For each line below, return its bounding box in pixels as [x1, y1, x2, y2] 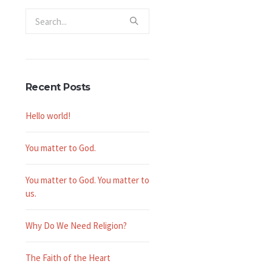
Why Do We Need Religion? [25, 220, 127, 231]
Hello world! [25, 110, 70, 121]
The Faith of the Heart [25, 252, 110, 263]
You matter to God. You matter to [25, 174, 149, 186]
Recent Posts [25, 81, 90, 93]
